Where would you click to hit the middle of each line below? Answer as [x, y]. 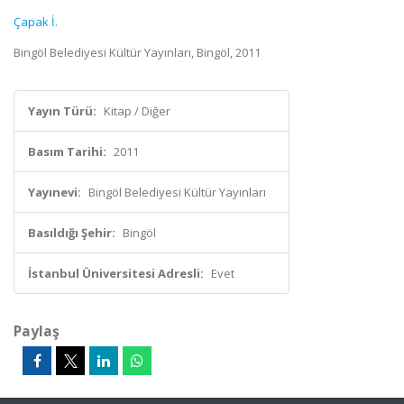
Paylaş [37, 331]
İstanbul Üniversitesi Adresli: [116, 273]
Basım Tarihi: [67, 151]
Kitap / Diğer [137, 111]
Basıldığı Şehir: [72, 233]
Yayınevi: [55, 192]
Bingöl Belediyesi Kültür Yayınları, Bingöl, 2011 [137, 52]
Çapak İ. [36, 22]
